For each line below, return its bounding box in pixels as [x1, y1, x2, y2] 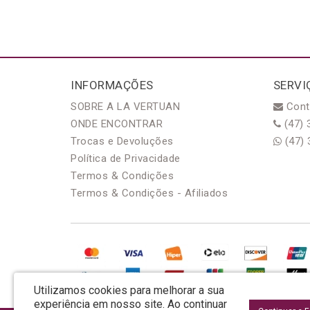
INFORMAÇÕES [71, 77, 154, 92]
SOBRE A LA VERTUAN [71, 100, 180, 113]
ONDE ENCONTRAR [71, 117, 163, 130]
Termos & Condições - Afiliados [71, 186, 228, 199]
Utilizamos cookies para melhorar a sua [33, 284, 224, 297]
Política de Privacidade [71, 152, 181, 165]
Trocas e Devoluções [71, 134, 174, 147]
